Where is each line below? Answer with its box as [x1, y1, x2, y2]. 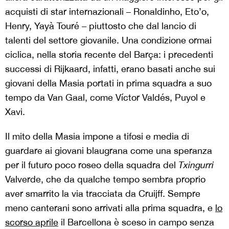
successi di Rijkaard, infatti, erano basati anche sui [5, 63, 215, 75]
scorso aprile [5, 217, 58, 228]
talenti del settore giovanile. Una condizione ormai [5, 35, 212, 46]
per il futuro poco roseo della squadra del [5, 159, 178, 171]
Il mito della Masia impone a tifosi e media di [5, 131, 189, 142]
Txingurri [178, 159, 214, 171]
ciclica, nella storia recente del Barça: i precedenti [5, 49, 213, 60]
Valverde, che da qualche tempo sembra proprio [5, 174, 205, 185]
